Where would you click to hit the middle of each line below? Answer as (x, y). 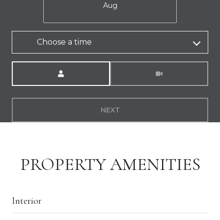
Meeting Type (134, 67)
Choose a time (64, 42)
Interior (27, 201)
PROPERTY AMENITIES (110, 164)
